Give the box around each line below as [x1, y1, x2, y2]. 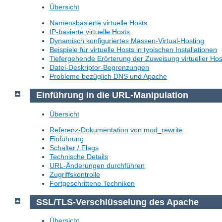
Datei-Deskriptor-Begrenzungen [50, 63, 149, 72]
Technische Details [50, 152, 108, 161]
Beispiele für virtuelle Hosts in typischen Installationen [50, 46, 217, 54]
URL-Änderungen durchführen [50, 161, 145, 169]
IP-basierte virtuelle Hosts [50, 28, 130, 36]
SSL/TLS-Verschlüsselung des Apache [36, 197, 199, 207]
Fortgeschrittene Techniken [50, 179, 135, 187]
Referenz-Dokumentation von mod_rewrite [50, 125, 183, 134]
